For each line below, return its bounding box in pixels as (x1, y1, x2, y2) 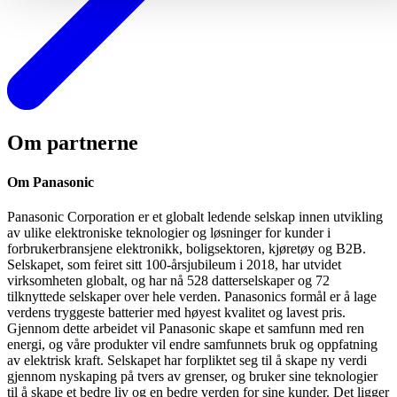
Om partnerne (7, 131, 138, 155)
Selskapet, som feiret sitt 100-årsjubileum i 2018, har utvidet (7, 256, 341, 272)
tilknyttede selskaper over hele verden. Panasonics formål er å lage (7, 288, 377, 304)
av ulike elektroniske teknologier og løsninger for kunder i (7, 224, 331, 240)
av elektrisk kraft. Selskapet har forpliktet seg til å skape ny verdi (7, 352, 367, 368)
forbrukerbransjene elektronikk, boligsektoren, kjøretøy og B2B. (7, 240, 366, 256)
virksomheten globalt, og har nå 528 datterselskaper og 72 (7, 272, 330, 288)
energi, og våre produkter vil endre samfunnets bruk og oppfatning (7, 336, 378, 352)
